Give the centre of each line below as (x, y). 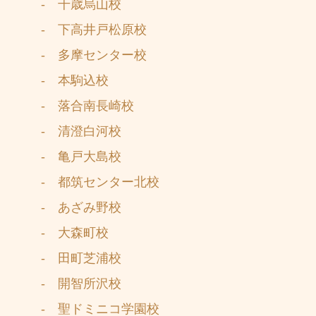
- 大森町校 (68, 232)
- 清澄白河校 (75, 131)
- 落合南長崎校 (81, 105)
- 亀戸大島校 (75, 156)
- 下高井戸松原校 (87, 29)
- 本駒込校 (68, 80)
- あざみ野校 (75, 207)
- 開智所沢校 (75, 283)
